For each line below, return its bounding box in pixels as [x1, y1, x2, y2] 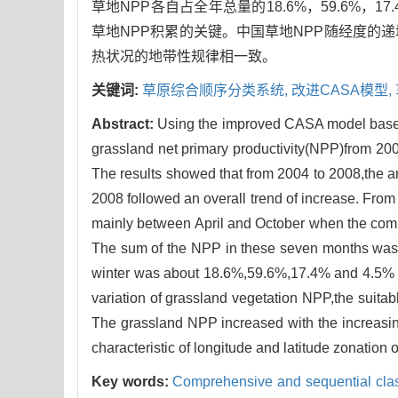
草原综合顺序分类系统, [142, 83, 291, 99]
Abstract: [92, 116, 158, 132]
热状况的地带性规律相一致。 [92, 49, 276, 65]
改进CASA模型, [291, 83, 395, 99]
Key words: [92, 374, 173, 390]
